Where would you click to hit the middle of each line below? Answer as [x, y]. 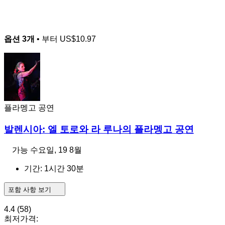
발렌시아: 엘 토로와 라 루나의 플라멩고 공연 [99, 129]
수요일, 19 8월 [56, 150]
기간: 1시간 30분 [54, 169]
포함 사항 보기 [31, 190]
